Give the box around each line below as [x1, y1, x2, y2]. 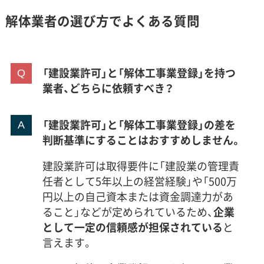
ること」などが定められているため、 [42, 204, 213, 220]
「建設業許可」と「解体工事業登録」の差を [42, 117, 236, 133]
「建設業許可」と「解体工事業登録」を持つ [42, 65, 236, 81]
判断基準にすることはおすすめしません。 [42, 132, 242, 148]
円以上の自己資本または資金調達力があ [42, 189, 233, 205]
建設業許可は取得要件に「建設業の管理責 [42, 158, 239, 174]
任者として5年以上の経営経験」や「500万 [42, 173, 237, 190]
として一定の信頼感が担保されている [42, 219, 223, 236]
